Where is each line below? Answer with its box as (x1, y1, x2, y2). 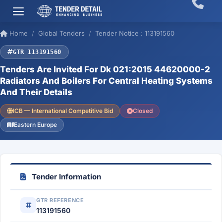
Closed (133, 107, 153, 114)
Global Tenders (38, 29, 85, 37)
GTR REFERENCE (36, 197, 84, 204)
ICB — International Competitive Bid (13, 107, 113, 114)
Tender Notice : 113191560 (95, 29, 174, 37)
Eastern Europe (14, 121, 57, 128)
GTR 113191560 (13, 49, 61, 55)
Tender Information (30, 172, 101, 181)
